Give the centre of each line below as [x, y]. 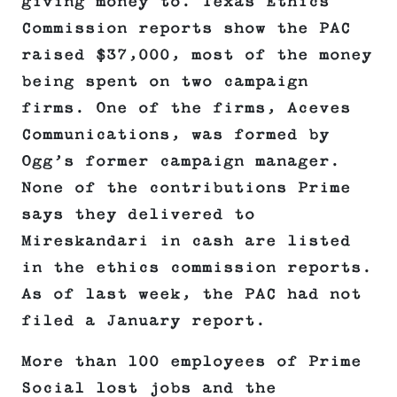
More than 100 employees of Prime [191, 362]
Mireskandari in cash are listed [186, 241]
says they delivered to [138, 215]
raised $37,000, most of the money [197, 55]
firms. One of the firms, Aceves [186, 109]
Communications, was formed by [175, 135]
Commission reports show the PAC [186, 29]
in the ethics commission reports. [197, 268]
